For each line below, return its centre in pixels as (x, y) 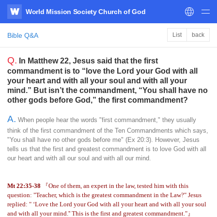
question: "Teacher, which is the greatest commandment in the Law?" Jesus (104, 195)
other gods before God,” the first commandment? (98, 100)
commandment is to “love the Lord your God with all (102, 71)
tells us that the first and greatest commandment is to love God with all (107, 149)
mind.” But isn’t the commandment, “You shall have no (108, 90)
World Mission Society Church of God (86, 12)
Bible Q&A (23, 35)
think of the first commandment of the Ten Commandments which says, (108, 131)
